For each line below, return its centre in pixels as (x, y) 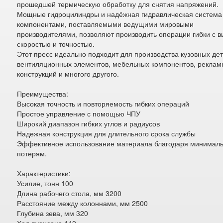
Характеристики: (44, 173)
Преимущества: (43, 94)
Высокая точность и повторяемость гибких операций (103, 104)
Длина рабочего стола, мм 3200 (69, 193)
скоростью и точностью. (56, 44)
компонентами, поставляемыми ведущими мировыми (106, 24)
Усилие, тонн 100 (45, 183)
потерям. (32, 153)
